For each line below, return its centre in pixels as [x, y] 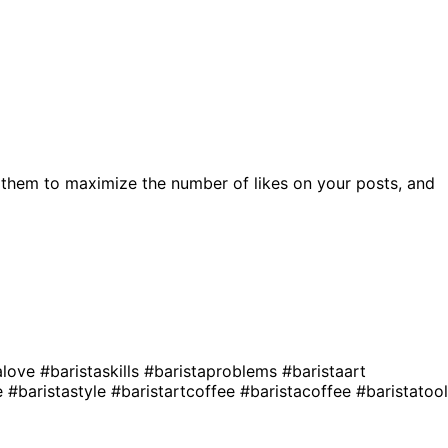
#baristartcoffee [175, 390]
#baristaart [324, 370]
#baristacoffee [298, 390]
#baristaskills [92, 370]
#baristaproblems [213, 370]
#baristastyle [59, 390]
